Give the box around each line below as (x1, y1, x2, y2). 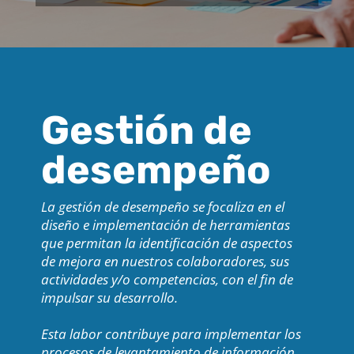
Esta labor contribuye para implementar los (40, 325, 301, 344)
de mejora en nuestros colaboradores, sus (40, 252, 289, 271)
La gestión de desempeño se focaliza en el (40, 198, 284, 217)
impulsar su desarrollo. (40, 288, 178, 307)
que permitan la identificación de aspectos (40, 234, 292, 253)
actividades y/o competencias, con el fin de (40, 270, 293, 289)
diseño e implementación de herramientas (40, 216, 290, 235)
